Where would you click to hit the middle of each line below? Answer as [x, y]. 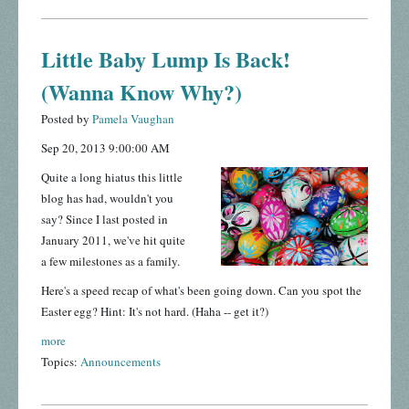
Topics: [61, 362]
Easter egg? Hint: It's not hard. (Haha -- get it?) [155, 312]
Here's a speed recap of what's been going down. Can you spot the [201, 291]
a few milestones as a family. [112, 262]
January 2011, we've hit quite [113, 241]
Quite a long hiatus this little [112, 178]
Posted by [67, 119]
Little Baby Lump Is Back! [166, 59]
